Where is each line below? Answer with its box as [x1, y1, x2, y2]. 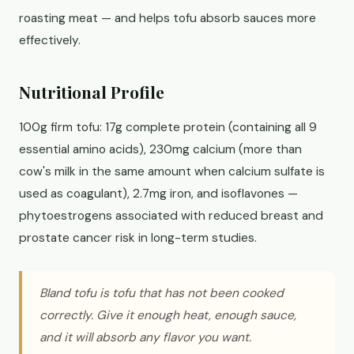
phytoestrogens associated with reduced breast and [19, 208, 323, 224]
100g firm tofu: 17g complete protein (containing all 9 [19, 119, 317, 135]
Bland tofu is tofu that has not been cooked [40, 285, 284, 301]
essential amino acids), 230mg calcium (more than [19, 141, 302, 157]
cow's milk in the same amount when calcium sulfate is [19, 164, 325, 179]
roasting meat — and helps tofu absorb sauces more [19, 10, 316, 26]
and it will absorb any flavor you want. [40, 330, 251, 345]
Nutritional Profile [19, 81, 164, 103]
